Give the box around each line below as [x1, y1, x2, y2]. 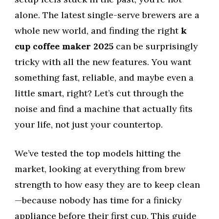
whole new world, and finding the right [15, 25, 181, 37]
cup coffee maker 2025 [15, 41, 113, 52]
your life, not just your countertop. [15, 119, 163, 131]
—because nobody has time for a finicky [15, 195, 182, 206]
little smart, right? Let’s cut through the [15, 88, 184, 99]
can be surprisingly [113, 41, 198, 52]
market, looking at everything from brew [15, 163, 185, 175]
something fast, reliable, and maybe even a [15, 72, 194, 84]
